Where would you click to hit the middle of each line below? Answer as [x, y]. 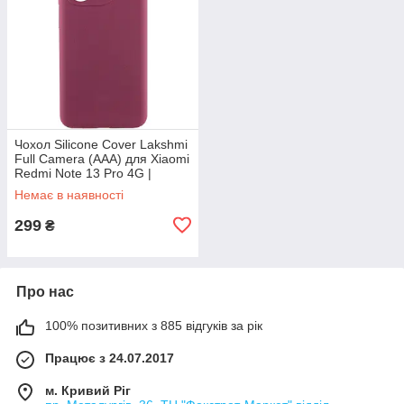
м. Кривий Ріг [88, 390]
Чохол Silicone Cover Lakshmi [101, 144]
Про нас [45, 291]
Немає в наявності [69, 194]
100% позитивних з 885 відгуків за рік [154, 325]
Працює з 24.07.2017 [110, 358]
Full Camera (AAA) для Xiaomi [102, 158]
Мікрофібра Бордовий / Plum [99, 187]
